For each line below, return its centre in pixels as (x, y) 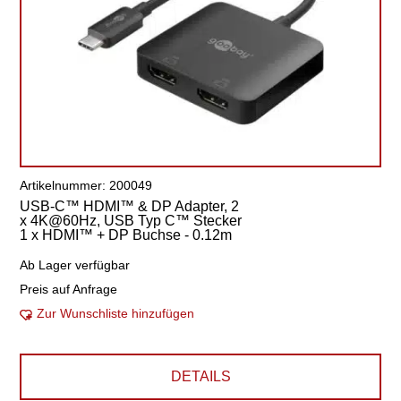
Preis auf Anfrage (69, 289)
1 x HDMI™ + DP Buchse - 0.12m (126, 235)
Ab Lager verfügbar (75, 265)
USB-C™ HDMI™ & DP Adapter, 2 (130, 206)
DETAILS (200, 376)
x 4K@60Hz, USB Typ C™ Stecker (131, 221)
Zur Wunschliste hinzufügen (116, 313)
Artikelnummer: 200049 (86, 185)
